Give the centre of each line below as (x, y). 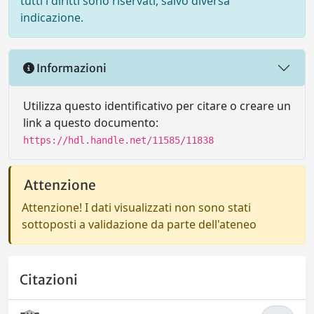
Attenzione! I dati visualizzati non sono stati (136, 207)
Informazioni (70, 68)
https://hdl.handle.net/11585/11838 (118, 140)
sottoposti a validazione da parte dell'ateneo (139, 224)
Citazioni (49, 280)
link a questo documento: (91, 123)
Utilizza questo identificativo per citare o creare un (157, 106)
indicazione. (52, 18)
